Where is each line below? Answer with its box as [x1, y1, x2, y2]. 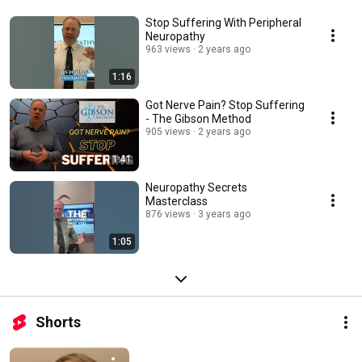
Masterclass [145, 195, 208, 208]
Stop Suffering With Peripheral [145, 16, 301, 30]
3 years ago [198, 208, 250, 221]
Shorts [36, 314, 81, 331]
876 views [145, 208, 191, 221]
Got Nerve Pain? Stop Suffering [145, 99, 229, 112]
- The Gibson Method [145, 112, 251, 126]
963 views [145, 44, 191, 56]
